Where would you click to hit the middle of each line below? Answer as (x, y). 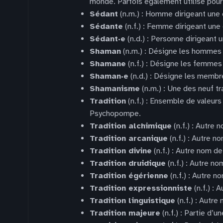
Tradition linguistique (132, 201)
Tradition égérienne (129, 176)
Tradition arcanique (129, 138)
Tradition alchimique (131, 126)
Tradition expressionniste (141, 188)
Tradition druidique (128, 163)
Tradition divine (121, 151)
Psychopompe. (115, 113)
